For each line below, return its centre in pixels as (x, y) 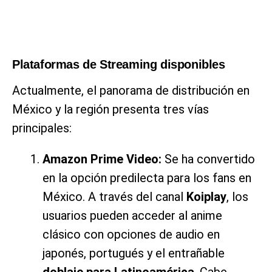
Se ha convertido (208, 159)
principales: (42, 128)
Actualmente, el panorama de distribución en (131, 90)
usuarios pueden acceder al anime (132, 215)
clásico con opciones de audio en (131, 234)
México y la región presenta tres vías (110, 109)
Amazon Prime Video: (102, 159)
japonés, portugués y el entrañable (134, 253)
